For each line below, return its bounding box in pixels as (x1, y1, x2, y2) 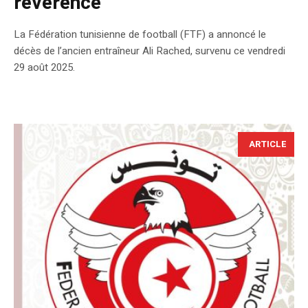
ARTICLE (249, 137, 287, 151)
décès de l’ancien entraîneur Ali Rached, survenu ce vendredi (14, 43, 285, 59)
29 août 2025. (14, 60, 75, 76)
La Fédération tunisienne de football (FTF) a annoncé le (14, 27, 266, 43)
